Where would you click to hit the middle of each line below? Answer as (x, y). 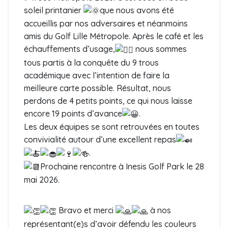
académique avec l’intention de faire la (97, 75)
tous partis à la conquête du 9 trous (91, 62)
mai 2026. (42, 180)
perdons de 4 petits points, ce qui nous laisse (108, 101)
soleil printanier (54, 10)
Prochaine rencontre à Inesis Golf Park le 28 (122, 166)
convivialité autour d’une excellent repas (100, 139)
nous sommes (160, 49)
